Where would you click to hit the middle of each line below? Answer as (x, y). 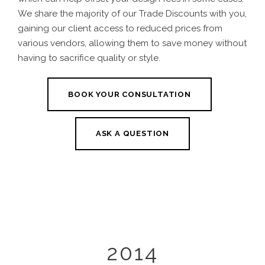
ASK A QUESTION (132, 134)
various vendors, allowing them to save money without (132, 43)
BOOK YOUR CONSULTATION (130, 94)
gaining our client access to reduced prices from (120, 29)
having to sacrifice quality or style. (89, 58)
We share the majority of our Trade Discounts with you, (132, 14)
